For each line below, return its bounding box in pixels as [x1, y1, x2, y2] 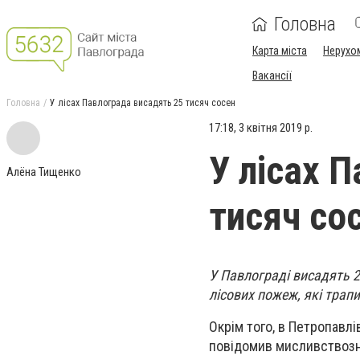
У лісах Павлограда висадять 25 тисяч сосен [50, 97, 235, 108]
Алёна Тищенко [6, 165, 81, 179]
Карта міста [252, 44, 307, 57]
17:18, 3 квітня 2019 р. [209, 121, 313, 135]
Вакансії [252, 69, 292, 82]
